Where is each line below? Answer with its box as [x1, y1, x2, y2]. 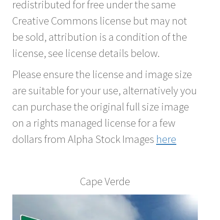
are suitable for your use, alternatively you [12, 83, 197, 97]
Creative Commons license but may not [12, 13, 187, 27]
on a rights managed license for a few [12, 115, 175, 130]
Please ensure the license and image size [12, 67, 192, 81]
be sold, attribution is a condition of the [12, 29, 187, 44]
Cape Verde [80, 174, 130, 188]
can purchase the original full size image [12, 99, 189, 113]
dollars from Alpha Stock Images [12, 132, 156, 146]
